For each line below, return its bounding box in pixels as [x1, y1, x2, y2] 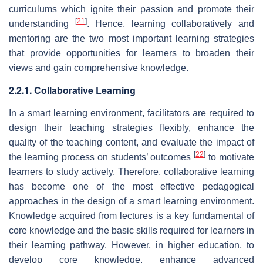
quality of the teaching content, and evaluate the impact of [9, 137, 254, 147]
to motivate [205, 151, 254, 162]
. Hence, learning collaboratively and [86, 18, 255, 29]
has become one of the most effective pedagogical [9, 181, 254, 191]
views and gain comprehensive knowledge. [9, 62, 188, 73]
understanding [9, 18, 75, 29]
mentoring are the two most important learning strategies [9, 33, 254, 43]
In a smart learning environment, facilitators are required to [9, 107, 254, 118]
